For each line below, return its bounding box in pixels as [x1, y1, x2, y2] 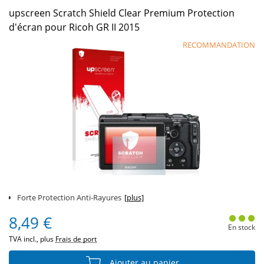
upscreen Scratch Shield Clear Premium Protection [9, 6, 235, 19]
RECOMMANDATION [183, 39, 255, 50]
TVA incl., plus [9, 234, 55, 244]
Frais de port [55, 234, 97, 244]
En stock [227, 222, 255, 232]
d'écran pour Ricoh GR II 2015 [9, 21, 140, 34]
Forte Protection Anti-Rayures [17, 192, 121, 203]
